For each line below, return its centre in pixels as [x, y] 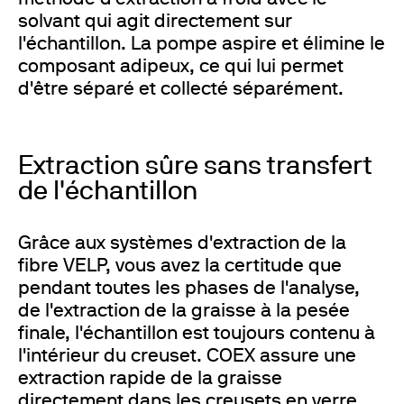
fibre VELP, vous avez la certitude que [180, 266]
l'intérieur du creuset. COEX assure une [187, 356]
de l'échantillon [108, 193]
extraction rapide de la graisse [150, 379]
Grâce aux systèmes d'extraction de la [182, 243]
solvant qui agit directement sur [155, 22]
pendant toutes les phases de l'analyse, [189, 289]
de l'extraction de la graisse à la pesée [184, 311]
